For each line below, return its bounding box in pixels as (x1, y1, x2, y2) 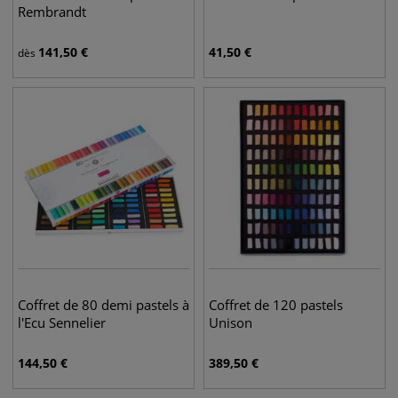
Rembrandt (18, 3, 86, 20)
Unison (209, 314, 252, 331)
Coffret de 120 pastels (209, 296, 343, 314)
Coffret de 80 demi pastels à (18, 296, 189, 314)
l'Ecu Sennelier (18, 314, 106, 331)
